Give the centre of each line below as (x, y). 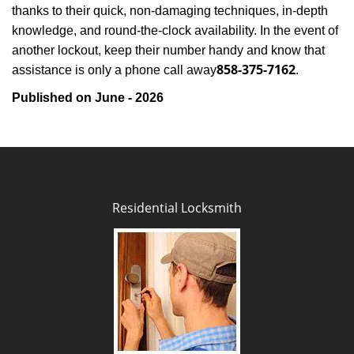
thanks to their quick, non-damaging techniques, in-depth (170, 11)
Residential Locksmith (177, 208)
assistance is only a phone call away (114, 70)
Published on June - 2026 (88, 98)
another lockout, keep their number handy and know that (168, 50)
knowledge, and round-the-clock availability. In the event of (175, 30)
